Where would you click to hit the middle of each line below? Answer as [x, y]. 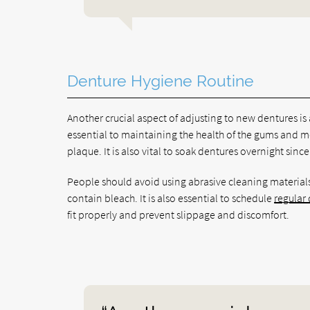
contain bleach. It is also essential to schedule [171, 198]
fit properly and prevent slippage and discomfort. [179, 214]
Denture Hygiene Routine [161, 81]
